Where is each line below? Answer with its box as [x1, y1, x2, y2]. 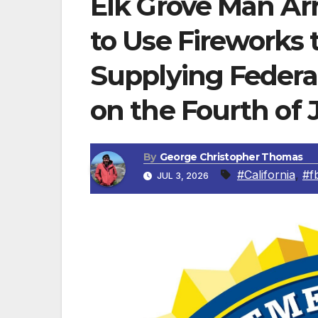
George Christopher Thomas [159, 150, 303, 164]
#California [237, 168, 295, 182]
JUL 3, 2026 [155, 170, 211, 182]
